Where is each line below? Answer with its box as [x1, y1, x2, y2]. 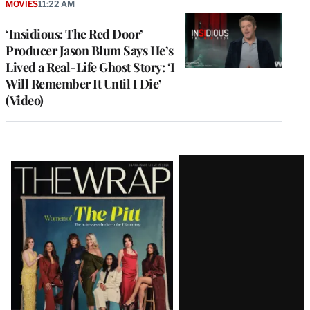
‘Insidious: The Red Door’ [6, 26, 143, 43]
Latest [5, 152, 64, 182]
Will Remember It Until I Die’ [6, 75, 162, 93]
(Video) [6, 92, 44, 109]
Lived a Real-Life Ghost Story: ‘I [6, 59, 175, 76]
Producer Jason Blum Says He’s [6, 42, 174, 60]
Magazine [5, 176, 99, 207]
